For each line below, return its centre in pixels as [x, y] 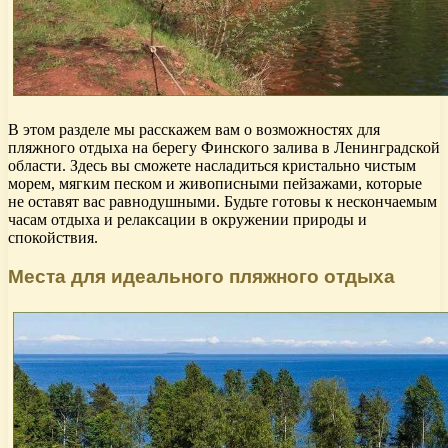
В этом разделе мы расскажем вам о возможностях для [194, 130]
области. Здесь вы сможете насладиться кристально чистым [212, 166]
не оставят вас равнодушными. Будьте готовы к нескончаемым [222, 202]
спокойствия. [53, 238]
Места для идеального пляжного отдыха [201, 276]
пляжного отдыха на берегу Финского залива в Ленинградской [224, 148]
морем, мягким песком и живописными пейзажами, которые [215, 184]
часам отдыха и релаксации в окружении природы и [187, 220]
